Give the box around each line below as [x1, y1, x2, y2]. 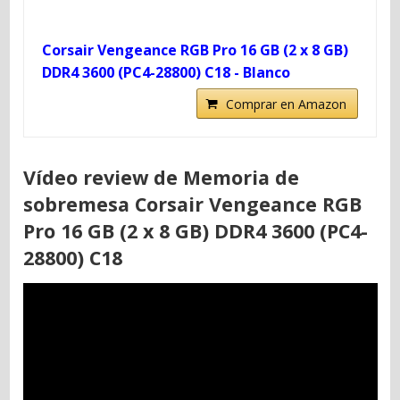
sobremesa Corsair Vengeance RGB [22, 190, 362, 217]
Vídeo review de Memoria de [22, 163, 299, 190]
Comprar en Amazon [226, 95, 347, 112]
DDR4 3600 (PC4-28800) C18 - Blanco [41, 62, 290, 82]
